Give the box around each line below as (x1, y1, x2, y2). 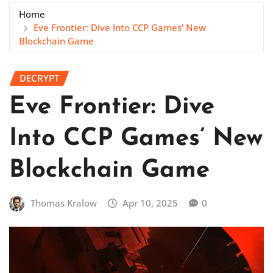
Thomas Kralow (30, 197, 97, 210)
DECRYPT (19, 71, 59, 84)
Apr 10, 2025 (122, 197, 179, 210)
